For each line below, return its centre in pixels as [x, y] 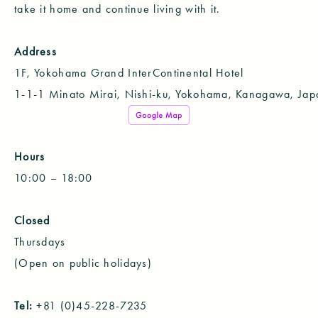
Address [35, 51]
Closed [32, 220]
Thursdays [40, 241]
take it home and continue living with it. [117, 9]
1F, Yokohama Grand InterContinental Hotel [129, 72]
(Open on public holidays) [83, 263]
